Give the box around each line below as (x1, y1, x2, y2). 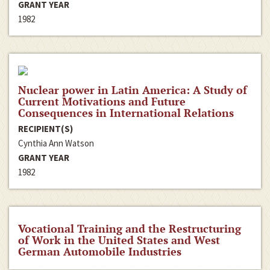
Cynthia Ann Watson (18, 137, 94, 149)
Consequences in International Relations (18, 105, 234, 121)
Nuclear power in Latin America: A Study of (18, 83, 247, 98)
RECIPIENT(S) (18, 123, 73, 135)
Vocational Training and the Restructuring (18, 221, 241, 236)
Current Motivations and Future (18, 94, 186, 109)
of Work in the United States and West (18, 233, 220, 248)
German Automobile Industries (18, 244, 181, 259)
